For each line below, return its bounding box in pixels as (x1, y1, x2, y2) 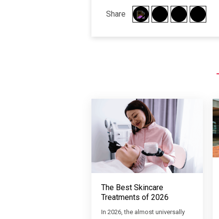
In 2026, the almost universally (101, 208, 185, 216)
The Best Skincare (101, 183, 163, 193)
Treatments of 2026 (101, 193, 169, 202)
